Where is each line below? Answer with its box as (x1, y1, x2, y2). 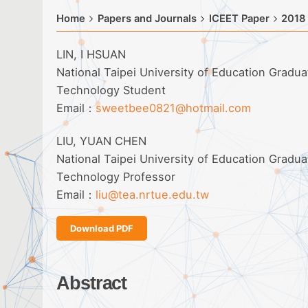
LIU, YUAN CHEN (56, 134, 146, 148)
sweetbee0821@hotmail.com (96, 101, 251, 115)
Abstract (56, 272, 127, 294)
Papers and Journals (97, 12, 197, 25)
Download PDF (70, 223, 133, 234)
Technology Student (56, 83, 166, 97)
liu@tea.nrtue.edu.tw (96, 188, 209, 202)
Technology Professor (56, 170, 175, 184)
